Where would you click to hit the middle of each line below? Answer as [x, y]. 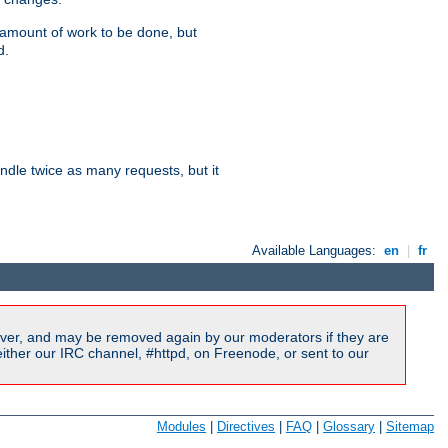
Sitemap [410, 426]
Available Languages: [316, 250]
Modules [181, 426]
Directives [246, 426]
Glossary [349, 426]
